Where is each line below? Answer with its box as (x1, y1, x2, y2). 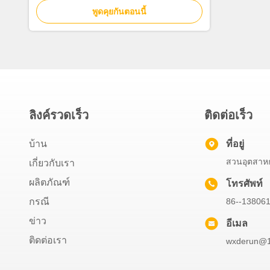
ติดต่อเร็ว (204, 108, 253, 122)
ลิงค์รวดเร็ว (29, 108, 89, 122)
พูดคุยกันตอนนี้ (92, 7, 146, 16)
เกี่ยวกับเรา (29, 158, 75, 168)
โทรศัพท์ (226, 178, 263, 189)
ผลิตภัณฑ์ (29, 177, 70, 187)
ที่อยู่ (226, 139, 244, 149)
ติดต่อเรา (29, 235, 67, 245)
